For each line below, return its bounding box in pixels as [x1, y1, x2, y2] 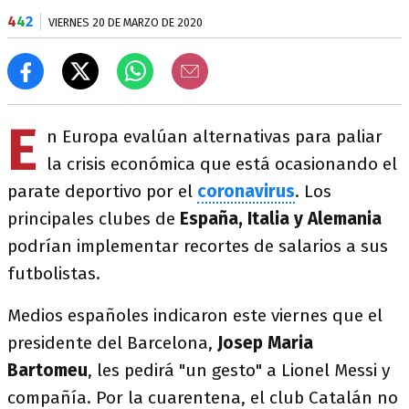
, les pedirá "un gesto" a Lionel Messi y [88, 360, 390, 381]
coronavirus [197, 181, 295, 202]
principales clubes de [7, 208, 175, 229]
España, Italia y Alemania [175, 208, 382, 229]
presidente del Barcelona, [7, 332, 217, 353]
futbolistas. [7, 263, 100, 284]
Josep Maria [217, 332, 313, 353]
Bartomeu [7, 360, 88, 381]
